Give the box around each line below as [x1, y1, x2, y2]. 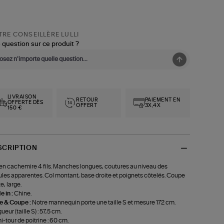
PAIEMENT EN [144, 97, 181, 102]
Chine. [13, 190, 31, 196]
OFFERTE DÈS [7, 100, 43, 105]
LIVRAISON [7, 94, 37, 100]
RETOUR [76, 97, 98, 102]
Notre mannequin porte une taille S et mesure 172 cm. [31, 199, 175, 205]
